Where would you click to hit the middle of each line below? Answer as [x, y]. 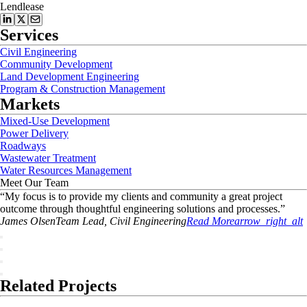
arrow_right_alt [269, 221]
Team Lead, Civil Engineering [121, 221]
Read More [210, 221]
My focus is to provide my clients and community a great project [144, 196]
